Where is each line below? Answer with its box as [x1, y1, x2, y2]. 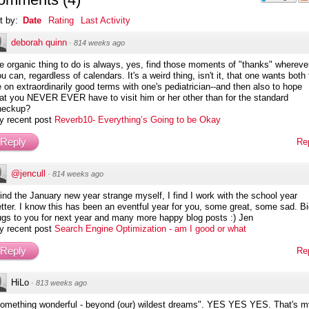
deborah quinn [11, 37, 67, 48]
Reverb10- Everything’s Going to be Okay [54, 114, 221, 125]
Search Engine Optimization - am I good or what [54, 223, 246, 234]
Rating [48, 14, 74, 26]
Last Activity [81, 14, 130, 26]
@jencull [11, 168, 46, 179]
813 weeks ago [36, 278, 87, 287]
